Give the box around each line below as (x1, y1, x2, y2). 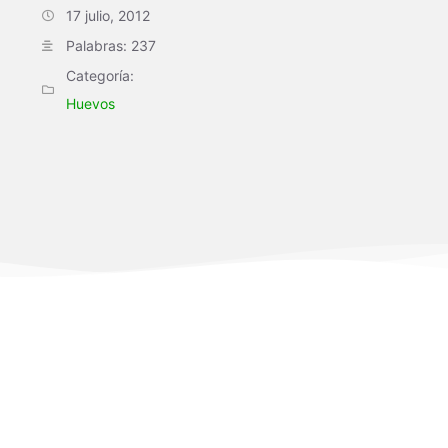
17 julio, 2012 (66, 7, 150, 24)
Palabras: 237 (66, 37, 156, 54)
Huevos (66, 95, 115, 112)
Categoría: (66, 67, 134, 84)
